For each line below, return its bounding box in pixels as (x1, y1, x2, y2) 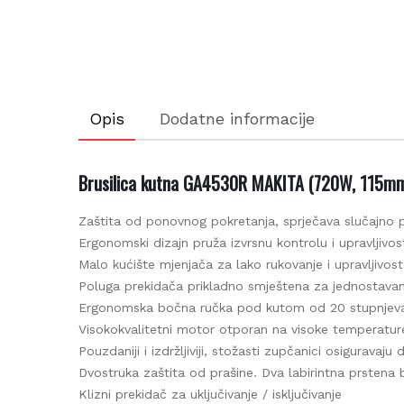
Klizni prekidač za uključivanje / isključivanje (71, 386, 335, 401)
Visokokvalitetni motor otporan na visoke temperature (71, 321, 402, 336)
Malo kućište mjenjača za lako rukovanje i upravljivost (71, 256, 397, 271)
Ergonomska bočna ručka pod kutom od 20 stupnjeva (71, 299, 401, 315)
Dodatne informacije (152, 108, 308, 128)
